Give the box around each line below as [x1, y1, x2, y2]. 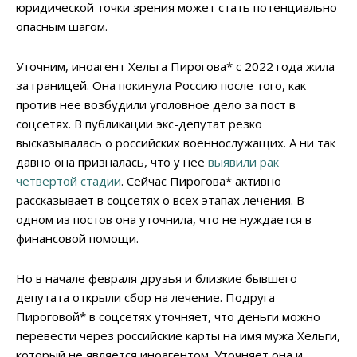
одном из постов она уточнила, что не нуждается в [16, 211, 312, 228]
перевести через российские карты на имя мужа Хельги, [16, 328, 340, 344]
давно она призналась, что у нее [16, 154, 208, 171]
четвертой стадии [16, 173, 121, 190]
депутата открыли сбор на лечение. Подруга [16, 289, 275, 306]
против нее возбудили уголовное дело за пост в [16, 96, 296, 113]
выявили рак [208, 154, 279, 171]
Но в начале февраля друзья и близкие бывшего [16, 270, 297, 287]
